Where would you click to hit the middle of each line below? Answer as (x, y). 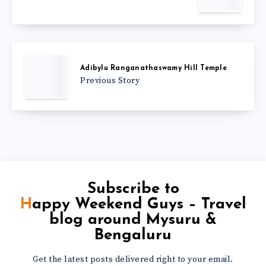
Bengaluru (133, 235)
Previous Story (110, 81)
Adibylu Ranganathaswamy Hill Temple (153, 69)
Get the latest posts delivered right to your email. (133, 259)
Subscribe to (133, 189)
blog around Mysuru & (133, 220)
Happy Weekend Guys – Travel (26, 204)
